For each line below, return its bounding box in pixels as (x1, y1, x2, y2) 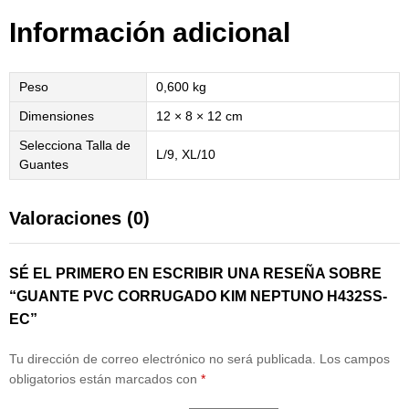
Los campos (320, 351, 390, 367)
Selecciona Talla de (19, 138, 131, 153)
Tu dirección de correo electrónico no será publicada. (9, 351, 316, 367)
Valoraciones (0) (9, 208, 150, 229)
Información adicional (9, 17, 290, 48)
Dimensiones (19, 109, 94, 124)
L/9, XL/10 (156, 147, 215, 163)
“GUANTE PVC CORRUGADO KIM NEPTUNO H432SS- (9, 288, 387, 305)
